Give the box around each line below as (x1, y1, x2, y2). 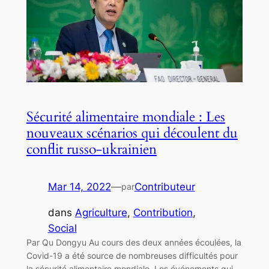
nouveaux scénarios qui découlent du (26, 123, 238, 142)
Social (47, 222, 77, 234)
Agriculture (74, 206, 127, 219)
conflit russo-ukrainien (26, 139, 157, 159)
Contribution (133, 206, 193, 219)
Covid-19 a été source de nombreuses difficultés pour (26, 250, 238, 261)
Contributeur (134, 180, 195, 193)
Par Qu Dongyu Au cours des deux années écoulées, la (26, 237, 241, 247)
